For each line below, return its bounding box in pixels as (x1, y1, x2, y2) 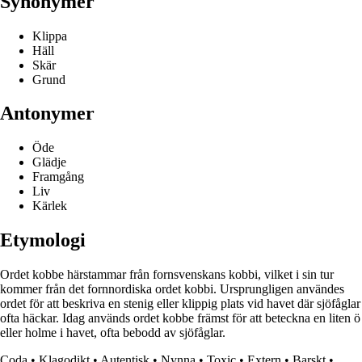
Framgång (32, 170, 84, 184)
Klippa (32, 28, 67, 43)
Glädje (32, 155, 66, 170)
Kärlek (32, 199, 67, 213)
